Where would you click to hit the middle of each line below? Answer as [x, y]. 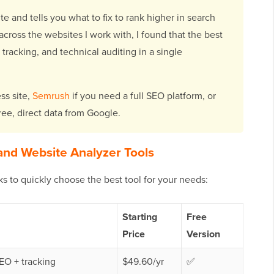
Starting [140, 217]
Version [203, 234]
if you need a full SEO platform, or [143, 96]
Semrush [51, 96]
